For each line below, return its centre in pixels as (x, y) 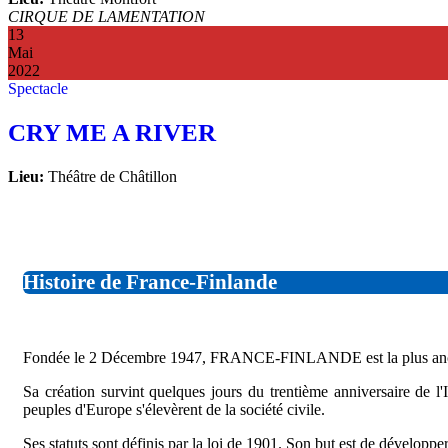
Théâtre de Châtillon (110, 176)
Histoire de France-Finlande (150, 282)
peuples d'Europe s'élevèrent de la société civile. (174, 409)
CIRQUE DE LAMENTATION (106, 17)
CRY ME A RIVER (112, 132)
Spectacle (38, 89)
